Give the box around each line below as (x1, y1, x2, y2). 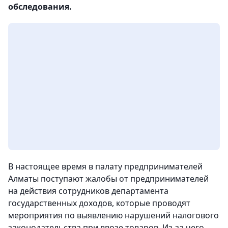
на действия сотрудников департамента (8, 185, 168, 197)
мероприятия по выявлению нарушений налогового (8, 210, 219, 221)
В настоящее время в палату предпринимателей (8, 161, 203, 173)
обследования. (8, 1, 74, 13)
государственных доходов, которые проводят (8, 197, 190, 209)
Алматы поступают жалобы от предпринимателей (8, 173, 209, 185)
